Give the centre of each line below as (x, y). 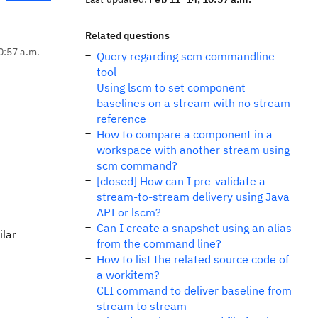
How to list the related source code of (193, 259)
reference (121, 119)
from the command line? (159, 243)
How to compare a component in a (185, 134)
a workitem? (128, 275)
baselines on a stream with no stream (193, 103)
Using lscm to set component (171, 87)
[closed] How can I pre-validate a (181, 181)
